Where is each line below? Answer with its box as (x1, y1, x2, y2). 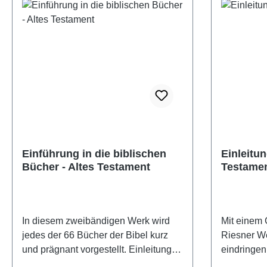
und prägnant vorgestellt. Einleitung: (22, 244, 129, 255)
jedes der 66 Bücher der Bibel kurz (22, 230, 168, 241)
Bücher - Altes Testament (22, 161, 150, 173)
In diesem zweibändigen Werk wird (22, 216, 170, 226)
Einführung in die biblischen (22, 148, 166, 160)
